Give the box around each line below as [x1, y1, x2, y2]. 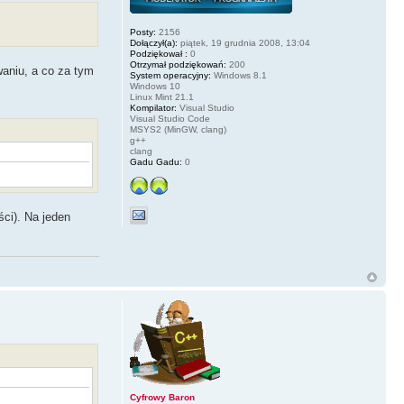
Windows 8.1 [210, 69, 267, 80]
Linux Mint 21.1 [129, 91, 194, 102]
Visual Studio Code [129, 113, 210, 124]
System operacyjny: [129, 69, 211, 80]
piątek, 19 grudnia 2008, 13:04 [177, 37, 310, 48]
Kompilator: [129, 102, 177, 113]
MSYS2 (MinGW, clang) [129, 124, 226, 134]
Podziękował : [129, 48, 188, 59]
